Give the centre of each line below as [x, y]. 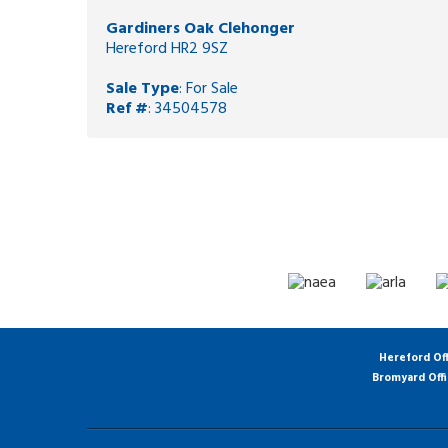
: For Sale [208, 89]
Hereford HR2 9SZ [167, 49]
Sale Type [142, 89]
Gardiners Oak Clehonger [200, 29]
